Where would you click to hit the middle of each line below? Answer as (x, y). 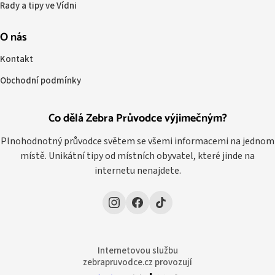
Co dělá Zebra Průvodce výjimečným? (137, 118)
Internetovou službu (137, 250)
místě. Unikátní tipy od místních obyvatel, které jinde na (137, 156)
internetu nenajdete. (137, 170)
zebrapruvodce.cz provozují (137, 262)
